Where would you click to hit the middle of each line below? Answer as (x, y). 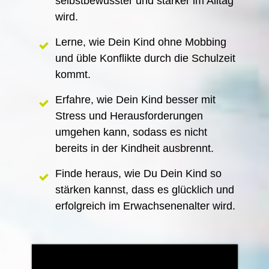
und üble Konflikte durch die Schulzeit (145, 58)
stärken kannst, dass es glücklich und (144, 189)
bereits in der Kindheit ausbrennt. (134, 148)
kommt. (73, 74)
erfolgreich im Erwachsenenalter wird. (145, 206)
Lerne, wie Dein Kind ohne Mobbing (141, 42)
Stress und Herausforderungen (129, 116)
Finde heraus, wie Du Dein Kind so (138, 173)
